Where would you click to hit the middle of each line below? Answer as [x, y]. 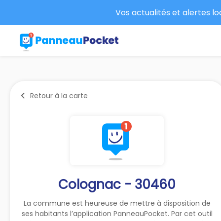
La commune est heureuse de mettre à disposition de [117, 203]
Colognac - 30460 [117, 184]
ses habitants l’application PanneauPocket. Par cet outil [117, 213]
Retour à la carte [59, 95]
